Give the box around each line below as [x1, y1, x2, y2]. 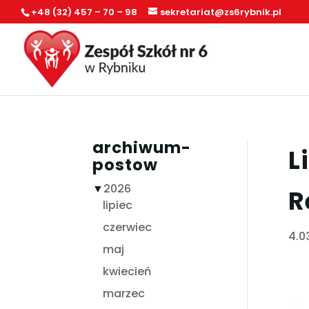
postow [92, 153, 159, 176]
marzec [103, 285, 146, 301]
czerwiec [103, 219, 152, 235]
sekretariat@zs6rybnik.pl [160, 5, 281, 19]
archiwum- [92, 136, 192, 159]
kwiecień [103, 263, 152, 279]
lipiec [103, 197, 133, 213]
